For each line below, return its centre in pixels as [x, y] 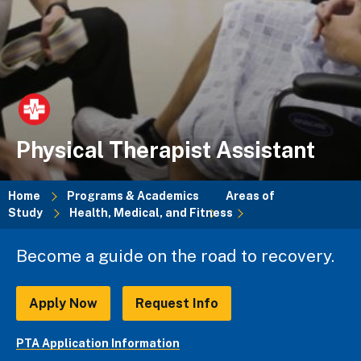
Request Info [177, 303]
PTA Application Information [98, 344]
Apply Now [63, 303]
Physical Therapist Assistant [166, 150]
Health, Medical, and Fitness [151, 213]
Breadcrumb [89, 223]
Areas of [250, 196]
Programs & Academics [133, 196]
